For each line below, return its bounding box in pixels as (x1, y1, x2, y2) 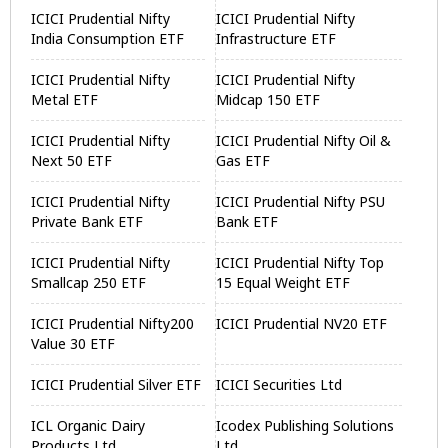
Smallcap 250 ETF (31, 273, 146, 292)
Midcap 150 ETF (216, 90, 321, 109)
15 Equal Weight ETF (216, 273, 351, 292)
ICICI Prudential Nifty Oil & (216, 131, 392, 150)
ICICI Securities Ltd (216, 375, 343, 394)
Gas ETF (216, 151, 271, 170)
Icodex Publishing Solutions (216, 416, 395, 435)
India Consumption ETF (31, 29, 184, 48)
